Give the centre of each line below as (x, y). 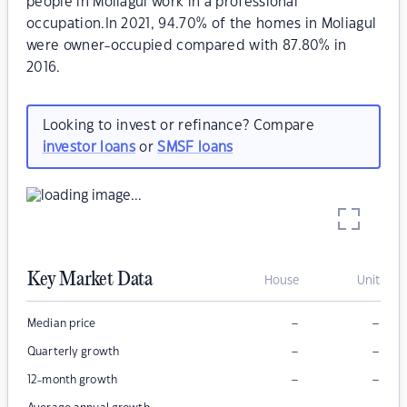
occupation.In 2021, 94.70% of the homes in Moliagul (202, 24)
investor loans (89, 147)
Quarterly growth (74, 352)
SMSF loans (195, 147)
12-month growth (72, 380)
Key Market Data (90, 280)
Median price (62, 324)
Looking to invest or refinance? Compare (178, 125)
